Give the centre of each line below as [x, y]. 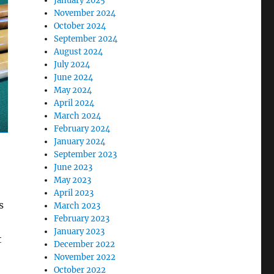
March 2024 [78, 116]
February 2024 [82, 128]
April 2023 [74, 193]
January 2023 [80, 231]
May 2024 [73, 90]
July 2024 [72, 64]
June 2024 [74, 77]
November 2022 [85, 257]
